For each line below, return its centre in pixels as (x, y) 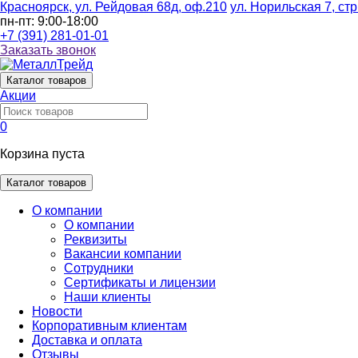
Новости (57, 311)
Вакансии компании (123, 254)
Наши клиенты (107, 297)
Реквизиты (95, 239)
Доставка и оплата (87, 340)
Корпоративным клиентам (109, 326)
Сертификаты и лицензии (140, 282)
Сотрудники (99, 268)
